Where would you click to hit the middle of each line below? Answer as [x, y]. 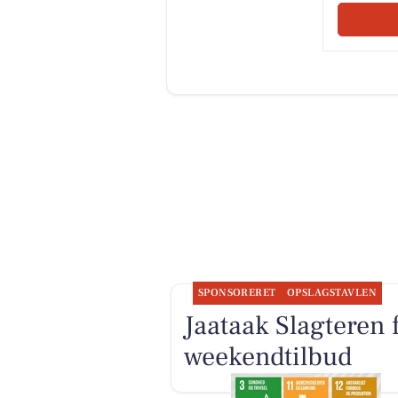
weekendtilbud [267, 357]
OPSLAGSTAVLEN [332, 293]
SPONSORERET [237, 293]
